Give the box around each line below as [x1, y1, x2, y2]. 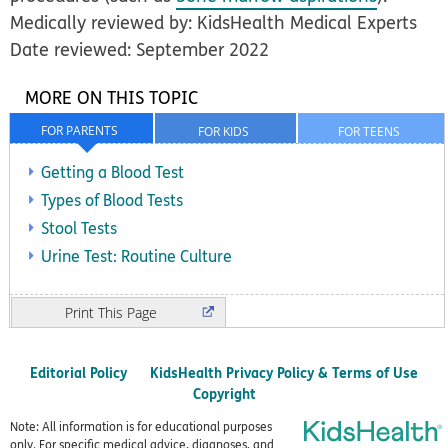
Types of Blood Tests [41, 189, 183, 212]
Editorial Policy [30, 362, 127, 384]
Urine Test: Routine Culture [41, 245, 232, 268]
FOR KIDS [197, 122, 249, 140]
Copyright [192, 383, 256, 405]
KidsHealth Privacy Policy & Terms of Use [150, 362, 418, 384]
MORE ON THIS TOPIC [25, 85, 198, 111]
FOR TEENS [337, 122, 400, 140]
